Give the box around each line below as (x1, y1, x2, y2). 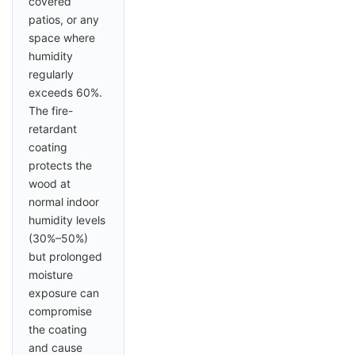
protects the (29, 158, 92, 173)
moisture (29, 268, 73, 282)
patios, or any (29, 13, 99, 27)
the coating (29, 323, 87, 337)
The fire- (29, 104, 73, 118)
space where (29, 31, 95, 45)
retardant (29, 122, 77, 136)
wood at (29, 177, 71, 191)
